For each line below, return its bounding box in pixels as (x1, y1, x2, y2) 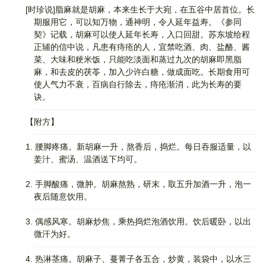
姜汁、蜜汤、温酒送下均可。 (34, 154, 142, 164)
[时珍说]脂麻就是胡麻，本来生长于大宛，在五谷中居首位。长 (9, 5, 255, 14)
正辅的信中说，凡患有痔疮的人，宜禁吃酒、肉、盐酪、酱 (34, 42, 250, 52)
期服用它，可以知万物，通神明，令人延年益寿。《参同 (34, 17, 242, 27)
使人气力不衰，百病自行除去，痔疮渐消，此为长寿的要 (34, 80, 242, 89)
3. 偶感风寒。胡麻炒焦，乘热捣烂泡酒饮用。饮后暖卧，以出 (9, 217, 251, 226)
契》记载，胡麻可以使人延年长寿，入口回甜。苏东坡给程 (34, 30, 250, 39)
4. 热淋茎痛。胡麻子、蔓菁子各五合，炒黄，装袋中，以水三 (9, 254, 251, 264)
